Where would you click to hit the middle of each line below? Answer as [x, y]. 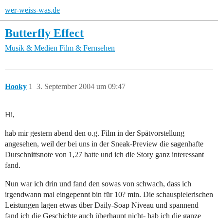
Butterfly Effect [44, 33]
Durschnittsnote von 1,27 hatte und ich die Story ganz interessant [104, 155]
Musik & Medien [31, 48]
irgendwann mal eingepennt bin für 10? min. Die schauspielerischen [109, 195]
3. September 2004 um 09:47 [81, 87]
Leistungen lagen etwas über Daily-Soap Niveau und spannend [102, 205]
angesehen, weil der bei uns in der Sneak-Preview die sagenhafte [104, 144]
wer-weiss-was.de [32, 10]
